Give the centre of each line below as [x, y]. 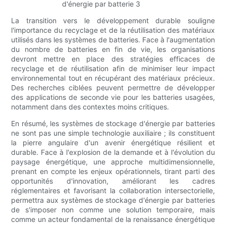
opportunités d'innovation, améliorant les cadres [113, 181]
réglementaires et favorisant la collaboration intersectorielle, [113, 191]
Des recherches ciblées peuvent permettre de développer [113, 88]
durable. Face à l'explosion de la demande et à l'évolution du [113, 152]
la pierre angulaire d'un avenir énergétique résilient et [113, 143]
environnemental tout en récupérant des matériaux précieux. [113, 78]
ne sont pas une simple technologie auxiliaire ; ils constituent [113, 133]
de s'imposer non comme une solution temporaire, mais [113, 210]
